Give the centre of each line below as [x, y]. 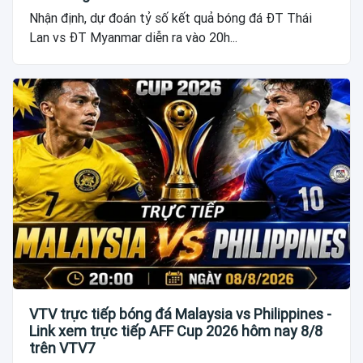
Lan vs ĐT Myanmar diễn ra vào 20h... [133, 37]
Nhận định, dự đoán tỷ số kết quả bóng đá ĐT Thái [171, 18]
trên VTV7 [62, 348]
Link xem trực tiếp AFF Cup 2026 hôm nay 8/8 [176, 331]
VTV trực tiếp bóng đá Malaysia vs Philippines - [180, 314]
